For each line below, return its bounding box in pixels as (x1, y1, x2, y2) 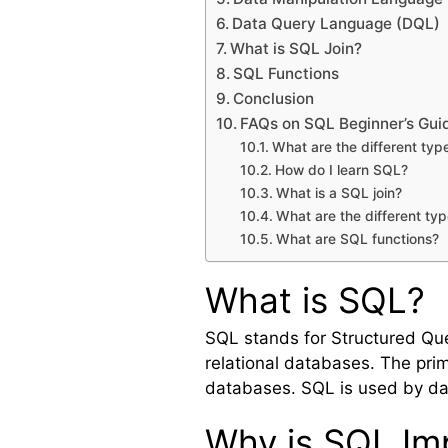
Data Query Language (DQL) (232, 13, 441, 33)
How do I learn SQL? (274, 161, 408, 178)
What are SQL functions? (275, 230, 439, 247)
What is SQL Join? (230, 38, 363, 58)
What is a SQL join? (275, 184, 402, 201)
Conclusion (233, 88, 315, 108)
